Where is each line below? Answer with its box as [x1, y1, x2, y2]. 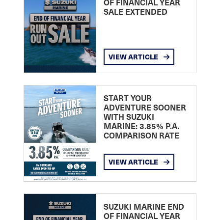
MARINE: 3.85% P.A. [103, 120, 179, 132]
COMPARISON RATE [103, 130, 179, 141]
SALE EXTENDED [103, 6, 167, 17]
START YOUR [103, 92, 152, 104]
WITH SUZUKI [103, 111, 154, 122]
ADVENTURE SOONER [103, 102, 186, 113]
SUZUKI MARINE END [103, 200, 184, 212]
